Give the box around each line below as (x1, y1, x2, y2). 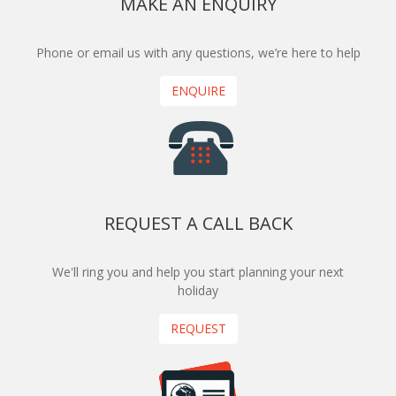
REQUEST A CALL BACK (103, 210, 293, 235)
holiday (178, 281, 218, 299)
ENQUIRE (171, 81, 225, 99)
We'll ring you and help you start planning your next (52, 263, 344, 280)
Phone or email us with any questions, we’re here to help (35, 43, 361, 61)
